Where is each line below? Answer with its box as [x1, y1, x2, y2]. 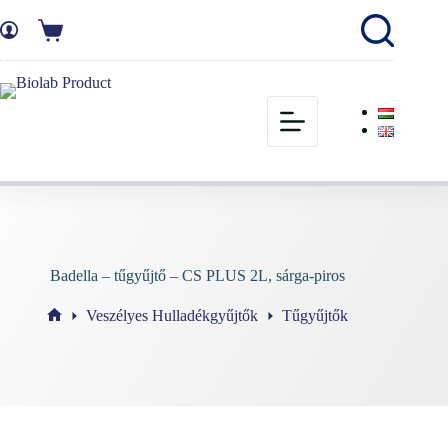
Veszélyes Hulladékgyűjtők [85, 306, 258, 324]
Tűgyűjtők [281, 306, 348, 324]
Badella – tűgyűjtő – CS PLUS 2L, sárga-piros [49, 267, 345, 285]
